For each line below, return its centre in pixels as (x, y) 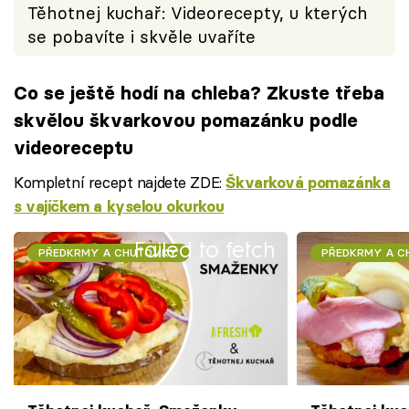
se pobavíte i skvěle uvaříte (142, 37)
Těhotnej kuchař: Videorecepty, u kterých (198, 13)
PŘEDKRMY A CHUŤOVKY (109, 252)
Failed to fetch (204, 249)
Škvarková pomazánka (308, 182)
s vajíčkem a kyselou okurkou (119, 206)
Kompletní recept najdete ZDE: (120, 182)
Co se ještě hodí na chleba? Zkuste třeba (199, 93)
